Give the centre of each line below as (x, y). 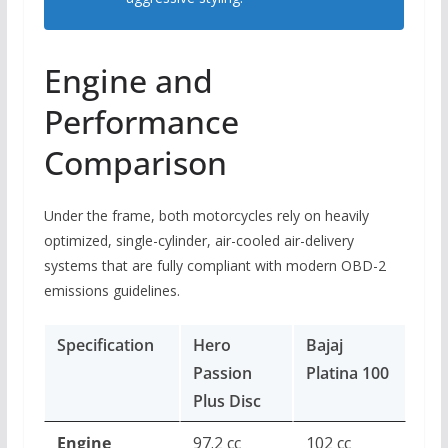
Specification (105, 344)
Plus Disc (226, 400)
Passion (222, 372)
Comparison (135, 162)
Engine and (128, 80)
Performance (141, 121)
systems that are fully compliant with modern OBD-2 (214, 265)
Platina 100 (347, 372)
